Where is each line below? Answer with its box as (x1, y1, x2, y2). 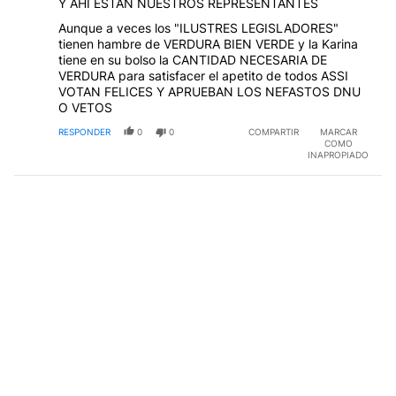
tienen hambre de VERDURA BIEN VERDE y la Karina (58, 36, 358, 52)
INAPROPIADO (308, 149, 369, 161)
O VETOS (58, 100, 112, 116)
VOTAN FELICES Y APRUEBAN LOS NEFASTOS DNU (58, 84, 361, 100)
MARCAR (319, 126, 357, 138)
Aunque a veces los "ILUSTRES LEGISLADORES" (58, 20, 339, 36)
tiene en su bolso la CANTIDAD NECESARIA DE (58, 52, 327, 68)
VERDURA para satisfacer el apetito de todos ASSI (58, 68, 348, 84)
